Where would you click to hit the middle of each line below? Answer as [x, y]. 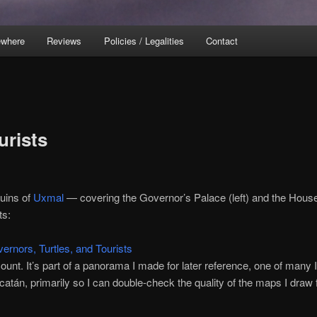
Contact [222, 41]
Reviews [64, 41]
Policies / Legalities [144, 41]
